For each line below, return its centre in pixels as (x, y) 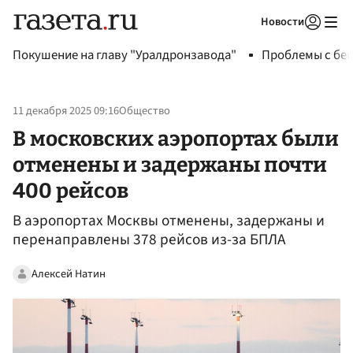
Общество (145, 111)
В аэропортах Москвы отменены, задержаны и (169, 221)
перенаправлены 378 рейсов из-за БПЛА (149, 240)
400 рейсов (71, 190)
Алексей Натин (69, 273)
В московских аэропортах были (176, 138)
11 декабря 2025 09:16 (66, 111)
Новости (282, 22)
